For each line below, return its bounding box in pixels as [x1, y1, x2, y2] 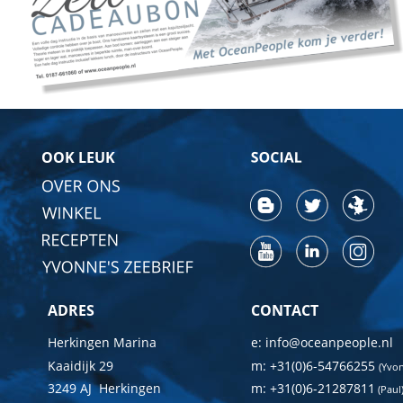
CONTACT [251, 300, 318, 320]
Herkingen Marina [48, 333, 157, 351]
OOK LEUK [41, 147, 115, 167]
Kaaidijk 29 [48, 356, 113, 374]
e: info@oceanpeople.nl [251, 333, 393, 351]
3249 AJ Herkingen [48, 380, 161, 398]
